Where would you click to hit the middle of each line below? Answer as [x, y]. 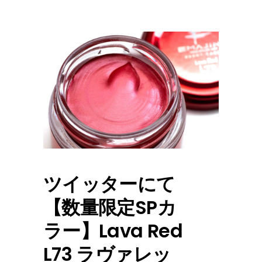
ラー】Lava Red [113, 231]
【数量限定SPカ [110, 208]
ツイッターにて [109, 184]
